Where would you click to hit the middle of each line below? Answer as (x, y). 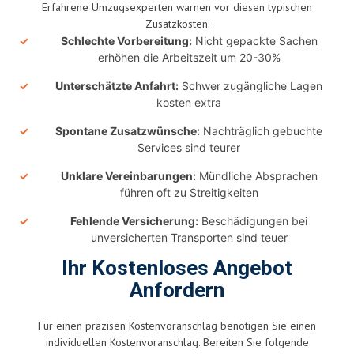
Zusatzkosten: (177, 23)
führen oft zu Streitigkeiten (189, 192)
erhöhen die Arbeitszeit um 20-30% (189, 57)
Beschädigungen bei (253, 220)
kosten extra (189, 102)
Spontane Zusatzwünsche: (128, 130)
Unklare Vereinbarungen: (128, 175)
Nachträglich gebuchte (261, 130)
